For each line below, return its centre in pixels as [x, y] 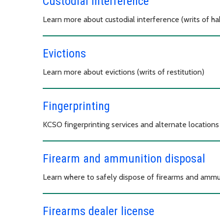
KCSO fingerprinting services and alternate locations [131, 124]
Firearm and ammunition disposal [124, 158]
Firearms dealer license [98, 211]
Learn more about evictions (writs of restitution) [124, 72]
